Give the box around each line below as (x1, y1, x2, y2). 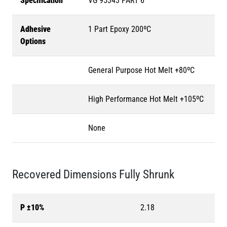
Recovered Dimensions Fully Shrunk (12, 167, 174, 181)
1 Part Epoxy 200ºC (88, 24, 151, 34)
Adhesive (20, 24, 51, 34)
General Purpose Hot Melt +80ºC (88, 65, 195, 75)
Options (20, 36, 46, 46)
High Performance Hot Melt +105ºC (88, 94, 204, 104)
